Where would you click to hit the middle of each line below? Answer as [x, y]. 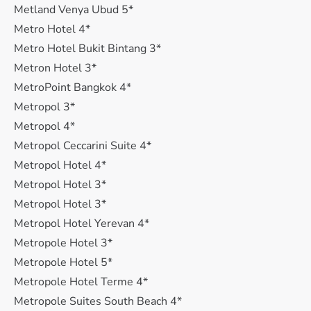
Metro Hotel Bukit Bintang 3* [87, 49]
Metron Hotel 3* [55, 68]
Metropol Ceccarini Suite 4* [83, 146]
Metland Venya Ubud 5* [74, 10]
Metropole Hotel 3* [63, 243]
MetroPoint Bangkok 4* [73, 87]
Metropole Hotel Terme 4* [81, 282]
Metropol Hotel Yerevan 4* [82, 224]
